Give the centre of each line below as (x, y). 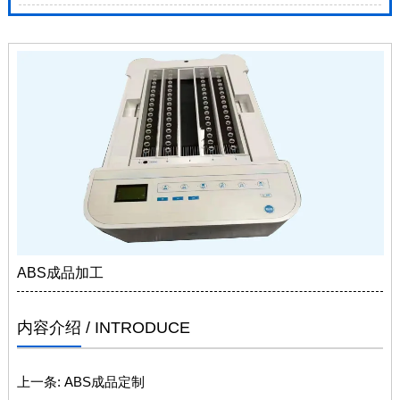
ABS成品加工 (60, 273)
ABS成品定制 (102, 382)
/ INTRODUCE (137, 328)
